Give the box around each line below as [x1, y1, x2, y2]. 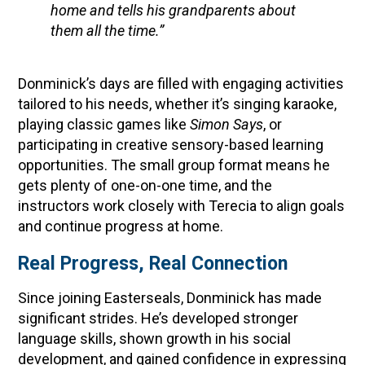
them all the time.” [51, 22, 165, 39]
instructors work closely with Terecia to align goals [18, 197, 345, 214]
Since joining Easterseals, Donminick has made [18, 289, 323, 306]
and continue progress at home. [18, 218, 224, 235]
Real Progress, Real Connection [18, 252, 288, 275]
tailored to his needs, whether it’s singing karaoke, [18, 95, 337, 112]
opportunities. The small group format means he [18, 156, 331, 174]
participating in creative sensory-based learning [18, 136, 324, 153]
